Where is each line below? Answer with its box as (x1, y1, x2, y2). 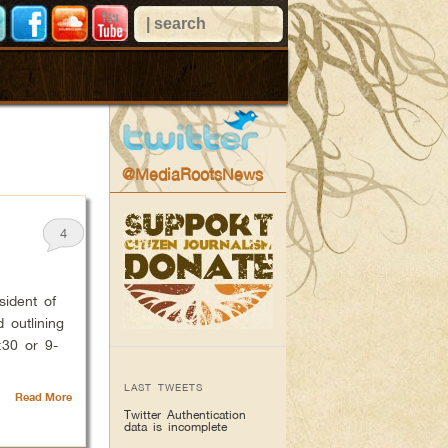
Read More (14, 390, 72, 404)
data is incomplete (123, 418, 227, 434)
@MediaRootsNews (122, 164, 264, 184)
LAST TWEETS (123, 380, 203, 394)
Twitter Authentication (123, 406, 246, 422)
